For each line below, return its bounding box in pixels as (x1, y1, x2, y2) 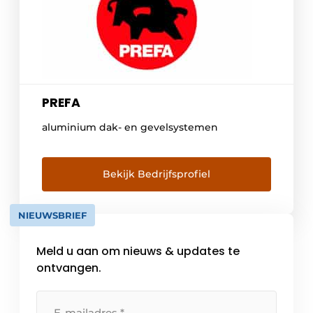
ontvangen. (36, 260, 101, 277)
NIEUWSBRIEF (18, 210, 87, 221)
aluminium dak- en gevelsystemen (42, 121, 218, 134)
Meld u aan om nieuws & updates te (36, 243, 240, 260)
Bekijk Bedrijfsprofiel (103, 168, 210, 181)
